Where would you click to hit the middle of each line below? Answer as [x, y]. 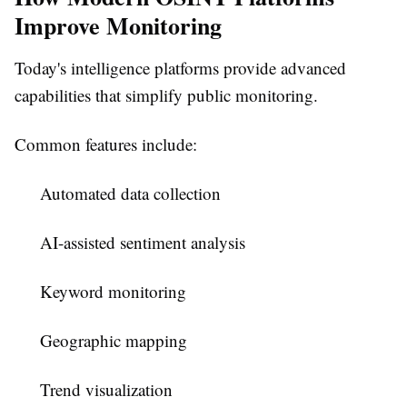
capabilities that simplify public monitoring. [166, 95]
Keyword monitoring [113, 292]
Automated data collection [130, 194]
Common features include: [106, 144]
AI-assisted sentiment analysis [143, 243]
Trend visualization [106, 390]
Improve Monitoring [118, 26]
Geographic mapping [114, 341]
